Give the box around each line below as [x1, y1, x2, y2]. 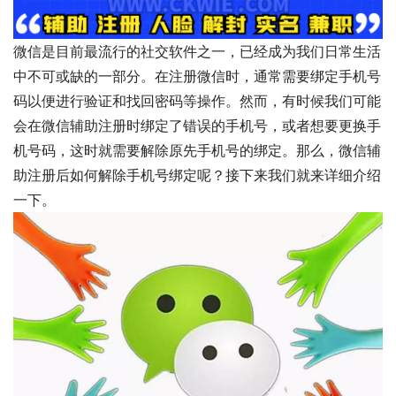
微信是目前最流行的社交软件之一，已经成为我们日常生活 [13, 42, 381, 61]
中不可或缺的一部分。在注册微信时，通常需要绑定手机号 [13, 67, 381, 86]
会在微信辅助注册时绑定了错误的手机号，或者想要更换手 [13, 117, 381, 135]
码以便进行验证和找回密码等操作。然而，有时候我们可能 [13, 92, 381, 110]
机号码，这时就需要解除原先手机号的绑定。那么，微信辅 [13, 141, 381, 160]
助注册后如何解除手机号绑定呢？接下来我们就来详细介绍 [13, 166, 381, 185]
